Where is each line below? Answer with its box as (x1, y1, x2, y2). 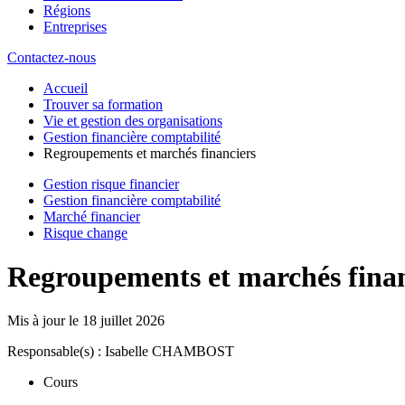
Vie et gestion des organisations (43, 112, 222, 128)
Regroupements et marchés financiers (43, 145, 256, 161)
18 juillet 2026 (82, 313, 165, 329)
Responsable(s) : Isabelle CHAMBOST (7, 344, 234, 360)
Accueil (43, 80, 88, 96)
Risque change (43, 224, 127, 240)
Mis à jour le (7, 313, 82, 329)
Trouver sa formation (43, 96, 163, 112)
